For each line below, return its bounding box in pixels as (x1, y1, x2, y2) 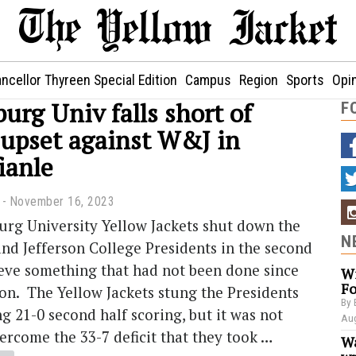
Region (239, 72, 278, 89)
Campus (185, 72, 231, 89)
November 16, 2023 (10, 194, 114, 210)
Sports (286, 72, 324, 89)
